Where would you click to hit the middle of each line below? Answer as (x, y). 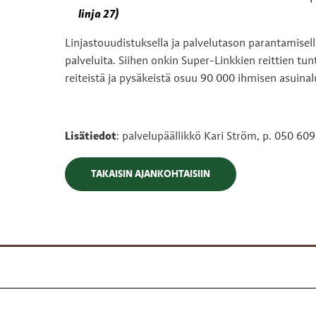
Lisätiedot (91, 137)
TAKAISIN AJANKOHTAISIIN (151, 175)
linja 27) (99, 15)
